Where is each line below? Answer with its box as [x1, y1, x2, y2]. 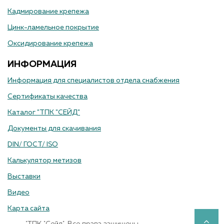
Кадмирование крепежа [7, 8, 89, 15]
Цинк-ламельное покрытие [7, 24, 99, 31]
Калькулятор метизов [7, 157, 81, 164]
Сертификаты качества [7, 93, 87, 100]
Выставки [7, 173, 40, 180]
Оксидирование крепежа [7, 40, 93, 47]
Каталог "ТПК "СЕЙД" [7, 109, 80, 116]
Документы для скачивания [7, 125, 101, 132]
